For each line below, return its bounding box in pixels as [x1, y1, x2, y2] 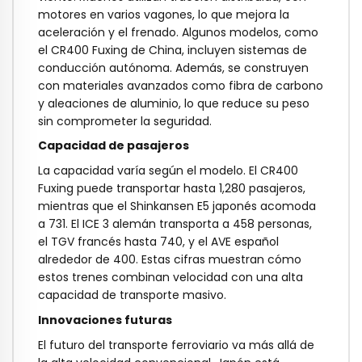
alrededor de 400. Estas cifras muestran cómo [38, 251, 301, 268]
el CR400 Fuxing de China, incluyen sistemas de [38, 41, 307, 58]
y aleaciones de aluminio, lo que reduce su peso [38, 95, 309, 112]
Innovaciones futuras [38, 311, 172, 328]
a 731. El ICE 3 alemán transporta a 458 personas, [38, 216, 312, 233]
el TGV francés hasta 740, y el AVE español [38, 234, 279, 250]
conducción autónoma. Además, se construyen [38, 59, 309, 76]
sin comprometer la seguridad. [38, 112, 212, 129]
